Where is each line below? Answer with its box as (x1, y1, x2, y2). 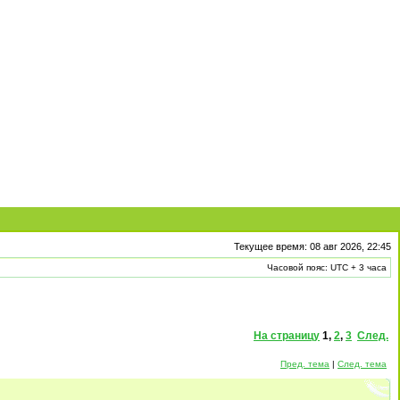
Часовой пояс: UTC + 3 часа (267, 262, 387, 272)
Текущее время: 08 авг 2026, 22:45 (234, 241, 391, 252)
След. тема (337, 359, 387, 369)
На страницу (254, 329, 320, 342)
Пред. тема (280, 359, 329, 369)
